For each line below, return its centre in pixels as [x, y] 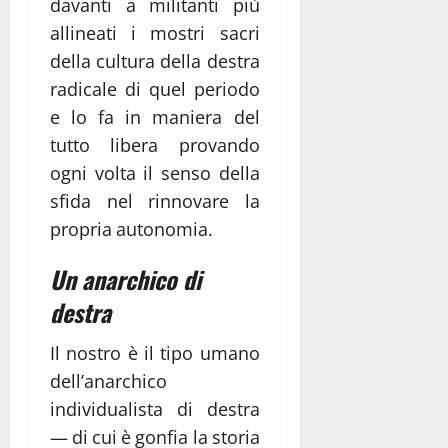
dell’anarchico [108, 380]
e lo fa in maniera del [155, 116]
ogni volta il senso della [155, 172]
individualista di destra [155, 408]
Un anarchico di [125, 278]
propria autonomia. [132, 228]
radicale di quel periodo [155, 88]
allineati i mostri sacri [155, 32]
